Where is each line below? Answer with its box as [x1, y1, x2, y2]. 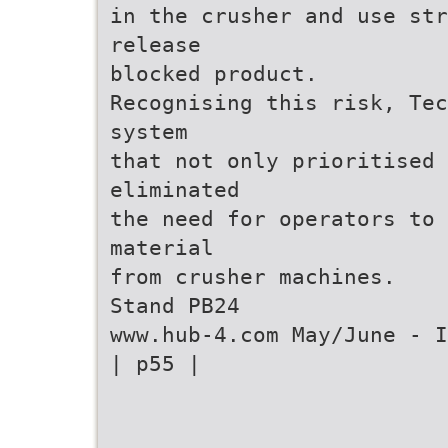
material [110, 235, 214, 260]
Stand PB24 [110, 293, 240, 318]
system [110, 119, 188, 144]
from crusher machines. [110, 264, 396, 289]
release [110, 32, 201, 57]
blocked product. [110, 61, 318, 86]
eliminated [110, 177, 240, 202]
